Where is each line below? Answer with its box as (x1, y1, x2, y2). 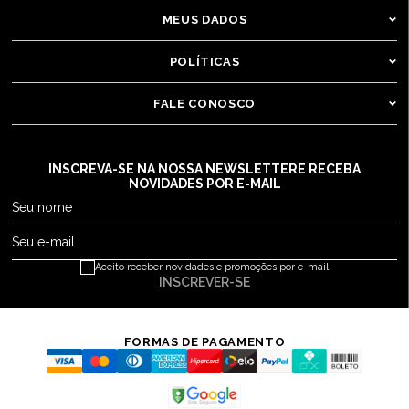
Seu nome (12, 199, 73, 215)
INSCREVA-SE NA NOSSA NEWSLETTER (48, 161, 298, 176)
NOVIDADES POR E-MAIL (128, 175, 281, 191)
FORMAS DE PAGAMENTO (123, 334, 286, 349)
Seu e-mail (12, 234, 76, 249)
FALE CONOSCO (153, 96, 256, 110)
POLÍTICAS (169, 54, 240, 68)
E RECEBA (298, 161, 361, 176)
